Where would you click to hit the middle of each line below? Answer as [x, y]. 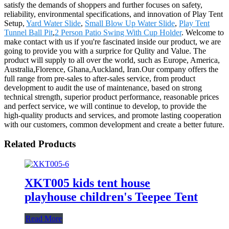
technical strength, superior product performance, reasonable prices [111, 97]
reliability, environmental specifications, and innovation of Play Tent [113, 14]
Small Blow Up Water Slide [130, 23]
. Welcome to [203, 32]
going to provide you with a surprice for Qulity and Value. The [105, 51]
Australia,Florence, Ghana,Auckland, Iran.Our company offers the [111, 69]
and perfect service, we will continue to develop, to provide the [105, 106]
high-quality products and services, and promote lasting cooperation [113, 115]
